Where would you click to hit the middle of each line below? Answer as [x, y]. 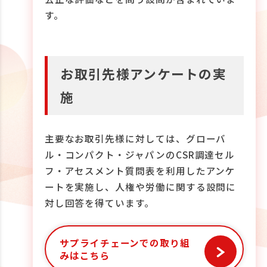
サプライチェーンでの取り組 [125, 242]
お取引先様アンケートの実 [144, 74]
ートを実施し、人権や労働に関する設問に [140, 187]
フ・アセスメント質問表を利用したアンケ [140, 171]
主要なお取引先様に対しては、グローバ [135, 139]
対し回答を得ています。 [99, 203]
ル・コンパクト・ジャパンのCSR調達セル [140, 155]
